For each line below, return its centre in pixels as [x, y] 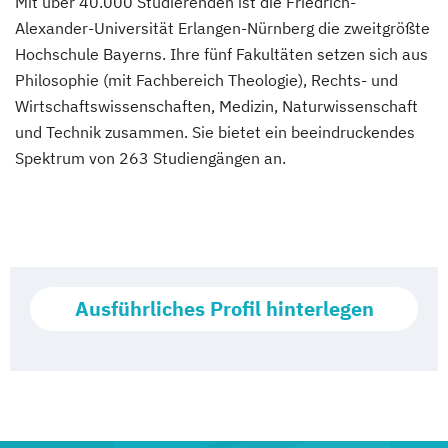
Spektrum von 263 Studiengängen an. [150, 158]
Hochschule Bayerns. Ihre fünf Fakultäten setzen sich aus [221, 54]
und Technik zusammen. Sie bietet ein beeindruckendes [215, 132]
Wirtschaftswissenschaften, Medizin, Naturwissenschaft [216, 106]
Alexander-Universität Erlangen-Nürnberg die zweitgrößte [222, 28]
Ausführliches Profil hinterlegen [224, 308]
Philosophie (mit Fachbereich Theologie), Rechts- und [206, 80]
